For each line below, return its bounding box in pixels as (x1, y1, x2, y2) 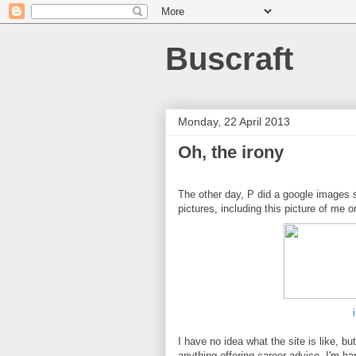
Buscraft (165, 41, 293, 76)
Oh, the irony (178, 142, 284, 162)
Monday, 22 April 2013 (178, 115, 290, 128)
